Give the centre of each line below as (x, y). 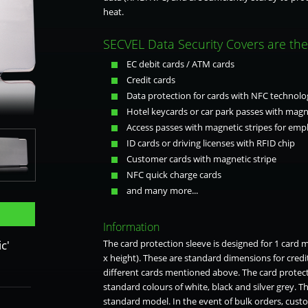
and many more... (162, 190)
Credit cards (151, 80)
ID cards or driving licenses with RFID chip (210, 143)
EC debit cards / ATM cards (180, 64)
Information (131, 227)
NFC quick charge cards (174, 175)
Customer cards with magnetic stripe (201, 159)
